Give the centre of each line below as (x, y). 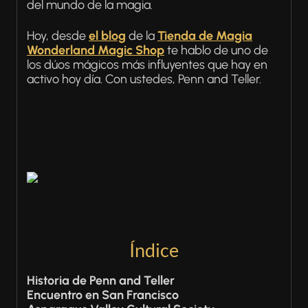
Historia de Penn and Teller (101, 280)
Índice (154, 250)
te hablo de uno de (216, 50)
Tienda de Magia (205, 36)
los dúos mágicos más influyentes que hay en (147, 65)
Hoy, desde (58, 36)
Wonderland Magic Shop (96, 50)
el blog (107, 36)
